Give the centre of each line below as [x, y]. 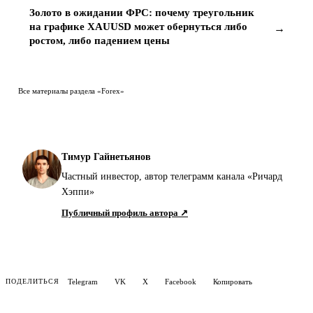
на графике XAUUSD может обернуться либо [138, 26]
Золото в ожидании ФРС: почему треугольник [142, 12]
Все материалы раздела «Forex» [71, 90]
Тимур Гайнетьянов [106, 156]
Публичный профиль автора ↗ [125, 212]
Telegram [83, 281]
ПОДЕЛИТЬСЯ [32, 282]
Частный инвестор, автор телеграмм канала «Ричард [172, 176]
